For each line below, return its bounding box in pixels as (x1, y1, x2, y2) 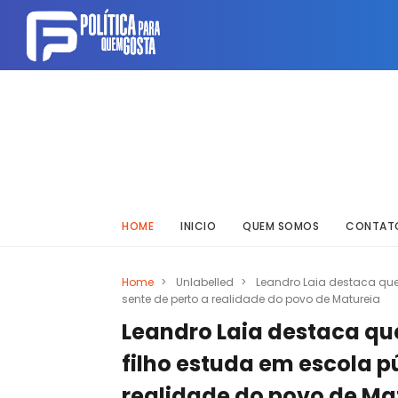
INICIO (180, 219, 216, 234)
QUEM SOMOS (243, 219, 319, 234)
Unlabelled (173, 275, 236, 290)
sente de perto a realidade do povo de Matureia (122, 291, 380, 306)
